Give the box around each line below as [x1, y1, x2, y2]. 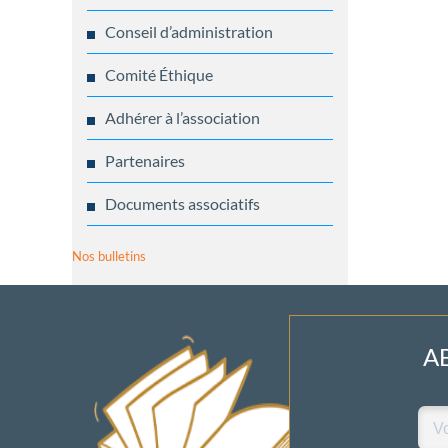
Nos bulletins [72, 248, 146, 265]
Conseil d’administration [105, 22, 273, 42]
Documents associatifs [105, 194, 260, 214]
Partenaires [105, 151, 185, 171]
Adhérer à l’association [105, 108, 260, 128]
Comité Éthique [105, 65, 213, 85]
